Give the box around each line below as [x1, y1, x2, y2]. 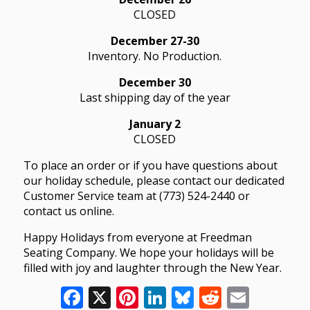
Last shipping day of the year [79, 89, 230, 105]
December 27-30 [110, 33, 199, 48]
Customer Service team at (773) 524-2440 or [23, 188, 250, 203]
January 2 [129, 116, 181, 131]
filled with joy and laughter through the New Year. [23, 259, 282, 275]
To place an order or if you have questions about [23, 157, 277, 173]
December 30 [118, 74, 191, 90]
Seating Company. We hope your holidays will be [23, 244, 274, 260]
